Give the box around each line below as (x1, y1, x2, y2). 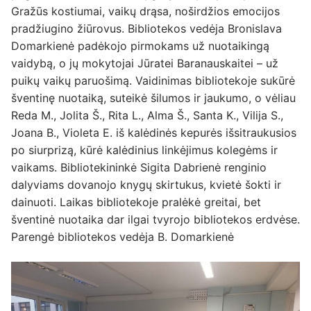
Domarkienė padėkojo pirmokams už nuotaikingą (11, 39, 269, 53)
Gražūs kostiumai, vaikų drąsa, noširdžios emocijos (11, 4, 280, 19)
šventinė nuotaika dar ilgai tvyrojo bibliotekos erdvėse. (11, 212, 300, 227)
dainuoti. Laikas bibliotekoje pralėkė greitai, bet (11, 195, 261, 210)
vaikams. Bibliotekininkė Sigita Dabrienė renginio (11, 160, 267, 175)
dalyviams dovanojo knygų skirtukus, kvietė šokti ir (11, 178, 281, 192)
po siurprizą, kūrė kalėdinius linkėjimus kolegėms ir (11, 143, 278, 158)
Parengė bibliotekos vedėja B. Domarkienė (11, 230, 234, 244)
